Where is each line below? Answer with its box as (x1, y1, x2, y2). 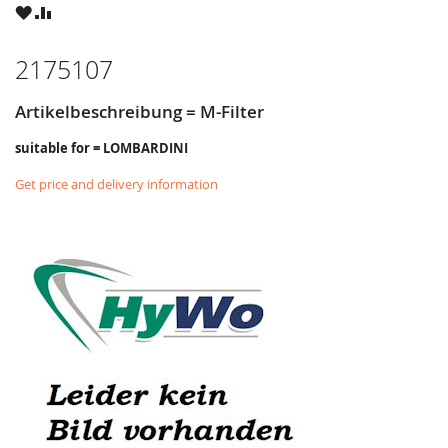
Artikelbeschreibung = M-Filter (15, 100, 264, 124)
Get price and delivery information (15, 175, 218, 194)
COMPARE (50, 2, 116, 20)
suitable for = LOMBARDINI (15, 139, 188, 158)
